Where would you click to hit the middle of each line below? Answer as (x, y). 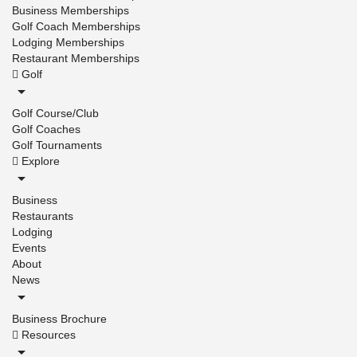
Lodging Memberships (68, 42)
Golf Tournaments (57, 145)
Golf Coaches (46, 129)
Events (29, 247)
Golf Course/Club (55, 113)
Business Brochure (59, 318)
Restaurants (43, 216)
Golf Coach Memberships (76, 26)
